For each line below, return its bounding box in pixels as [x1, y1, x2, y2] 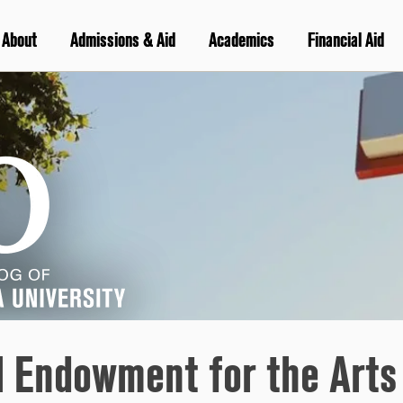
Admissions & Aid [69, 29, 175, 53]
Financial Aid [307, 29, 384, 53]
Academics [208, 29, 274, 53]
